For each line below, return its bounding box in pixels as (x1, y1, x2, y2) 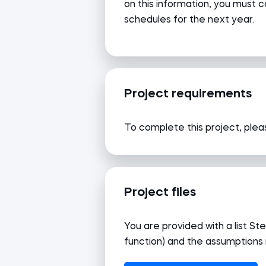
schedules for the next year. (124, 15, 256, 25)
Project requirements (124, 88, 252, 100)
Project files (124, 186, 196, 199)
